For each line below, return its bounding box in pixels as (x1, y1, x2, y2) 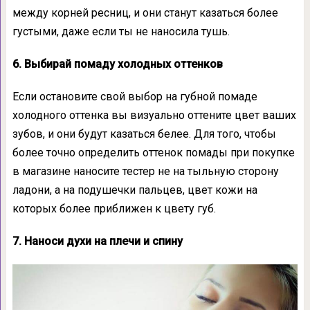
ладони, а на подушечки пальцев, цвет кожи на (12, 183, 257, 197)
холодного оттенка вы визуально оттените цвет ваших (12, 109, 296, 122)
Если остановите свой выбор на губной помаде (12, 90, 257, 104)
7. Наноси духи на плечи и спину (12, 235, 183, 248)
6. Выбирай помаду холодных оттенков (12, 57, 223, 71)
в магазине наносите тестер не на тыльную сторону (12, 165, 279, 179)
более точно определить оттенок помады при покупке (12, 146, 295, 160)
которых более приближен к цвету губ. (12, 202, 216, 216)
